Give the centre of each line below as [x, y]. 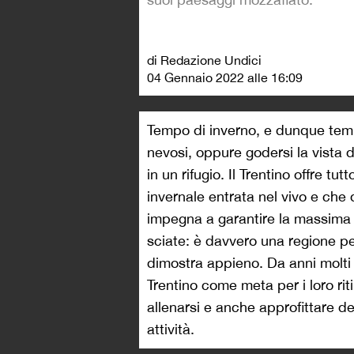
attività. [171, 330]
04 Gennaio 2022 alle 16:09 [225, 78]
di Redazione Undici [204, 60]
